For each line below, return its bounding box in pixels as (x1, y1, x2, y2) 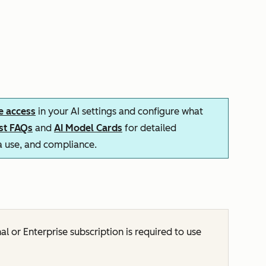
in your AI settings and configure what (36, 106, 203, 117)
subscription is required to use (68, 226, 201, 237)
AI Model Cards (54, 122, 122, 134)
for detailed (122, 122, 176, 134)
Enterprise (23, 226, 68, 237)
